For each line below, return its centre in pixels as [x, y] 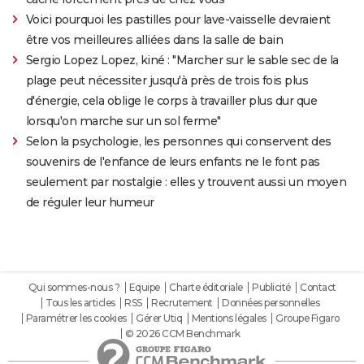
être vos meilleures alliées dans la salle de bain [154, 39]
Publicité [271, 287]
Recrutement [182, 302]
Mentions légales [229, 318]
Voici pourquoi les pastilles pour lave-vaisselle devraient [178, 19]
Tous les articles [80, 302]
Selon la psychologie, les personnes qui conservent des [178, 141]
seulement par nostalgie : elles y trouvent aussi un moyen [186, 182]
